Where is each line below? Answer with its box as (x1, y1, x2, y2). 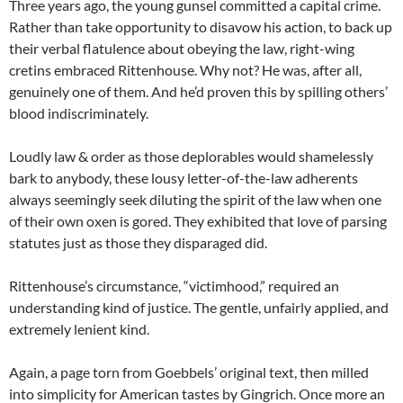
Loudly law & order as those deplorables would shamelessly (9, 147, 373, 165)
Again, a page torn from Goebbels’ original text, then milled (9, 363, 369, 381)
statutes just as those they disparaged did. (9, 233, 267, 251)
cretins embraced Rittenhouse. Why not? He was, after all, (9, 60, 362, 78)
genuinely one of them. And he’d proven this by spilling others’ (9, 82, 388, 100)
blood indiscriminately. (9, 103, 148, 121)
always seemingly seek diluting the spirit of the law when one (9, 190, 381, 208)
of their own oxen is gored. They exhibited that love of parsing (9, 211, 387, 229)
